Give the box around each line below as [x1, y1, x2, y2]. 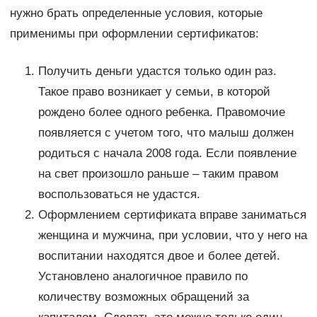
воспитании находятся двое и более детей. [38, 248, 280, 263]
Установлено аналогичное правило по [38, 269, 248, 283]
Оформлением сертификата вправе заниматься [38, 207, 306, 221]
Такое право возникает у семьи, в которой [38, 84, 270, 98]
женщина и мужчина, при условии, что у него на [38, 228, 307, 242]
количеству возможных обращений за [38, 289, 249, 304]
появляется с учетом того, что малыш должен [38, 125, 294, 139]
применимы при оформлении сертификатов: [9, 26, 259, 40]
